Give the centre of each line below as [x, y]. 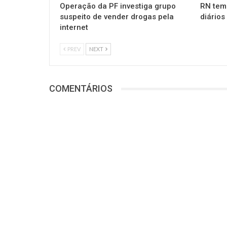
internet [74, 28]
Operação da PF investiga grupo [118, 6]
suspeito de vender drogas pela [117, 17]
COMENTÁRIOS [81, 89]
